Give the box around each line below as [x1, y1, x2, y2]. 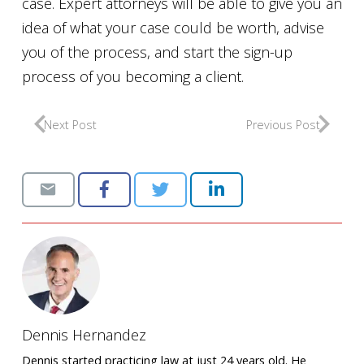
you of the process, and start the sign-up [22, 41, 292, 62]
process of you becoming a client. [22, 66, 244, 86]
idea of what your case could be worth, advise [22, 17, 324, 37]
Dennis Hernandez [22, 324, 146, 344]
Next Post [44, 116, 97, 132]
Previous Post [246, 116, 320, 132]
